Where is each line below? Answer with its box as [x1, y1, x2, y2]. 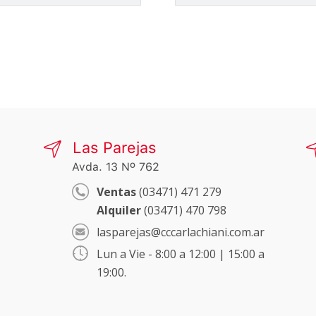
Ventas [97, 183, 136, 200]
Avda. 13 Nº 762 [72, 159, 159, 174]
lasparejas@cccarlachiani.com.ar [97, 224, 265, 240]
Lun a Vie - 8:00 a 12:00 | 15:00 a [97, 245, 265, 262]
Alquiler [97, 202, 141, 218]
